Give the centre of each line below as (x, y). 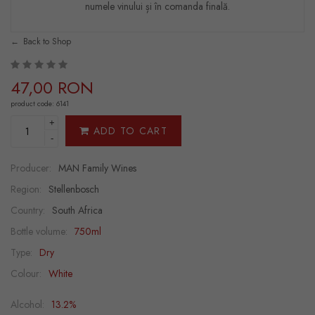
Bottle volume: (39, 231)
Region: (26, 189)
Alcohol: (27, 304)
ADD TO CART (128, 131)
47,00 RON (52, 88)
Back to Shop (47, 41)
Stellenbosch (74, 189)
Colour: (26, 274)
